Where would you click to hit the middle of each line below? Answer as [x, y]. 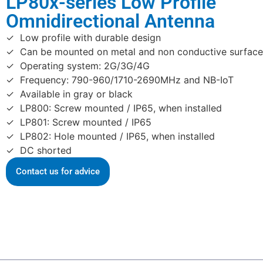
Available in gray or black [76, 94]
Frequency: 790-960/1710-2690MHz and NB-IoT [127, 80]
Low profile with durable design [90, 38]
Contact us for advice [58, 171]
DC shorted [46, 150]
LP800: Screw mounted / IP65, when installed [121, 108]
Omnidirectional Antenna [110, 21]
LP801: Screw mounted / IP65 [86, 122]
